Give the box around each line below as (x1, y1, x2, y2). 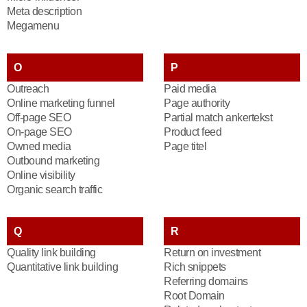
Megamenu (7, 20, 59, 32)
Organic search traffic (7, 184, 102, 195)
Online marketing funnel (7, 97, 115, 109)
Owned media (7, 140, 71, 152)
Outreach (7, 83, 49, 95)
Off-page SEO (7, 112, 71, 123)
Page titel (164, 140, 206, 152)
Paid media (164, 83, 216, 95)
